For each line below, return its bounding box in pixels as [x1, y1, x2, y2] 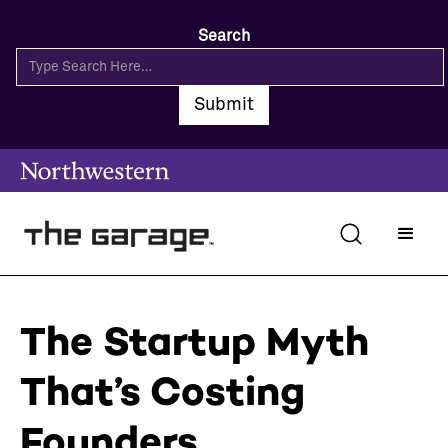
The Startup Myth [20, 317, 369, 366]
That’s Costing [20, 367, 305, 416]
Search [198, 28, 250, 44]
